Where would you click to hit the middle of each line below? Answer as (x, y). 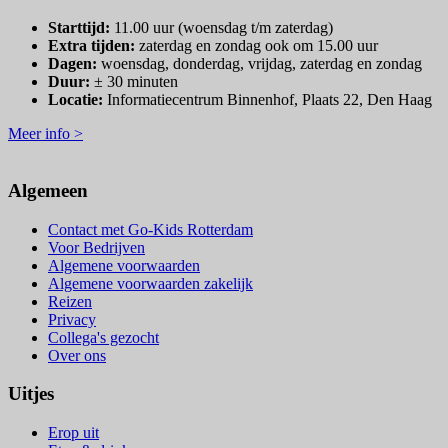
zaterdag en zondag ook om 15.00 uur (256, 46)
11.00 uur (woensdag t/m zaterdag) (221, 28)
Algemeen (48, 190)
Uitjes (31, 394)
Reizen (70, 301)
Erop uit (73, 432)
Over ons (77, 355)
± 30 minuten (134, 82)
